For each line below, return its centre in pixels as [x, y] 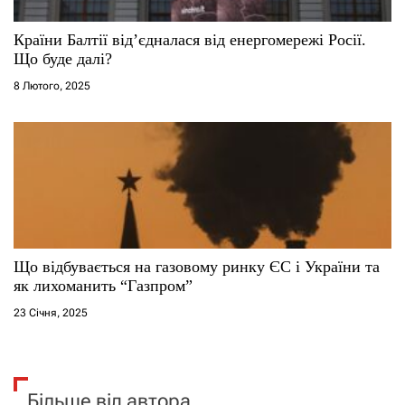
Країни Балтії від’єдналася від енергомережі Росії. [190, 39]
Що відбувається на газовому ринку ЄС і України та [197, 266]
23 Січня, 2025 [51, 312]
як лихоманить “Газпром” [103, 285]
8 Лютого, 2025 [52, 85]
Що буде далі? [63, 58]
